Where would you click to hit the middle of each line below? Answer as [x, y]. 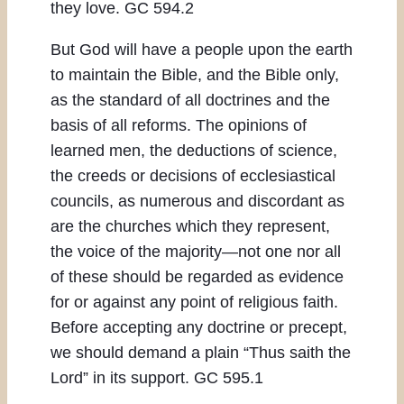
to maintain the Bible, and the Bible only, [195, 75]
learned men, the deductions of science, [194, 151]
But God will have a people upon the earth [202, 50]
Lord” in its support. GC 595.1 [157, 378]
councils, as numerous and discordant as [197, 202]
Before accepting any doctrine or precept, [199, 328]
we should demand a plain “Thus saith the [201, 353]
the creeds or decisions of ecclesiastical [193, 176]
